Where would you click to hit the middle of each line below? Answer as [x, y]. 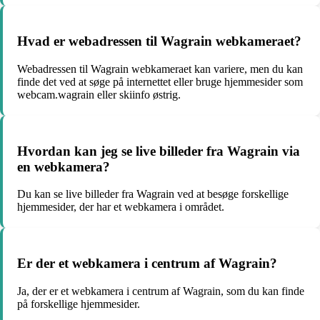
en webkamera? [64, 166]
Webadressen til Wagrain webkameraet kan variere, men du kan [160, 69]
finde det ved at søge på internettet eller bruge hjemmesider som [160, 81]
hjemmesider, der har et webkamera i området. [121, 207]
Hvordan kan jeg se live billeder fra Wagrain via [159, 151]
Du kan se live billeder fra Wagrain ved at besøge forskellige [153, 194]
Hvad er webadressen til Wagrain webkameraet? [159, 41]
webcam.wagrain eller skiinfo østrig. [99, 94]
